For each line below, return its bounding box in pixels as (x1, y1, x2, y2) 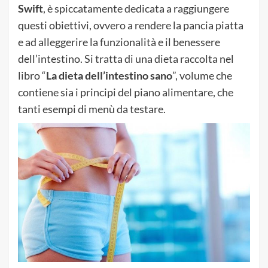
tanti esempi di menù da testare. (18, 102, 166, 115)
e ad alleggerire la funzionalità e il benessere (18, 35, 220, 48)
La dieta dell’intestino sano (46, 68, 172, 82)
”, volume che (172, 68, 232, 82)
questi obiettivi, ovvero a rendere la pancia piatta (18, 18, 243, 32)
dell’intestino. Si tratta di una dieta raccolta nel (18, 51, 234, 65)
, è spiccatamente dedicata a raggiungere (43, 1, 229, 15)
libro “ (18, 68, 46, 82)
